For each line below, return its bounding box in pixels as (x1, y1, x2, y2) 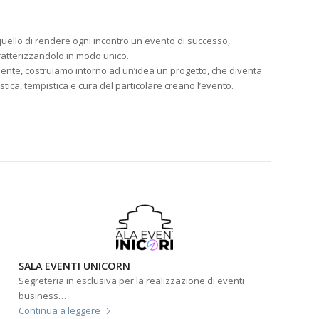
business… (19, 301, 67, 315)
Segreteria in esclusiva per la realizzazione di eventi (19, 286, 245, 300)
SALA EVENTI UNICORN (19, 271, 131, 286)
